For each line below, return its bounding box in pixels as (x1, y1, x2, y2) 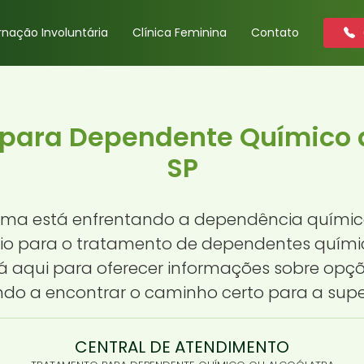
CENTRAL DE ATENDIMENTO (75, 335, 289, 358)
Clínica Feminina (132, 24, 227, 41)
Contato (251, 24, 299, 41)
